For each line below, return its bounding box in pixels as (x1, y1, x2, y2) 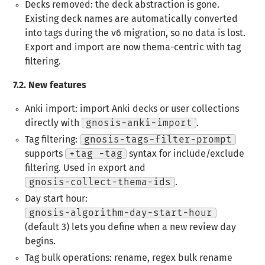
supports (24, 149, 65, 159)
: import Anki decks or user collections (75, 104, 239, 114)
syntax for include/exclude (126, 149, 244, 159)
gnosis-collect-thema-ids (28, 177, 171, 188)
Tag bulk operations (24, 253, 109, 263)
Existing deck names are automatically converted (24, 14, 238, 24)
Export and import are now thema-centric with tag (24, 43, 241, 53)
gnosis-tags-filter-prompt (83, 135, 232, 145)
